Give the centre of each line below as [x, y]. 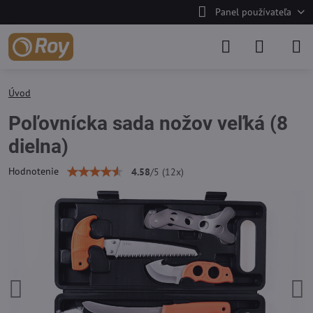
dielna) [38, 146]
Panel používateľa [253, 12]
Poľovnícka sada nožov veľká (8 [148, 123]
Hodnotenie [34, 171]
